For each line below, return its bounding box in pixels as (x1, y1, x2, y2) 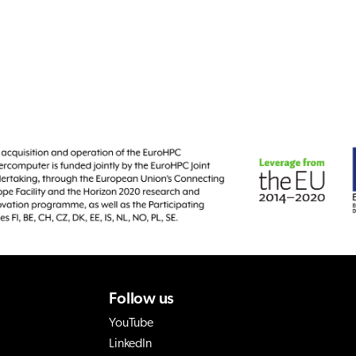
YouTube (109, 317, 153, 330)
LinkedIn (109, 338, 152, 350)
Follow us (109, 292, 175, 308)
